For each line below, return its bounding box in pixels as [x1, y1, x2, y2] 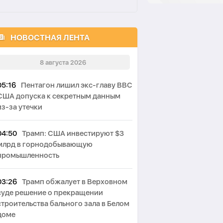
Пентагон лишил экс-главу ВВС [21, 81, 132, 90]
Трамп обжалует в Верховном [22, 177, 127, 186]
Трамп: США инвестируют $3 [22, 129, 124, 138]
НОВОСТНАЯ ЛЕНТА [10, 32, 90, 42]
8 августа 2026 [39, 58, 86, 66]
